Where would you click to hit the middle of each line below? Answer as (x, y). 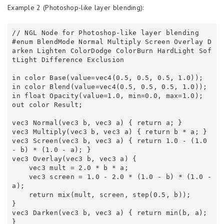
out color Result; (47, 104)
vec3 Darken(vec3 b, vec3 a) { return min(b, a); (110, 212)
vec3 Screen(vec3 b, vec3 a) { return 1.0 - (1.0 (110, 140)
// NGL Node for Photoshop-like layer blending (108, 32)
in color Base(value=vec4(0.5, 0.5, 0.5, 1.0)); (108, 77)
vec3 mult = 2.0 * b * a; (20, 167)
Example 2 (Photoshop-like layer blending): (76, 8)
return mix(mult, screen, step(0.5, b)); (20, 194)
